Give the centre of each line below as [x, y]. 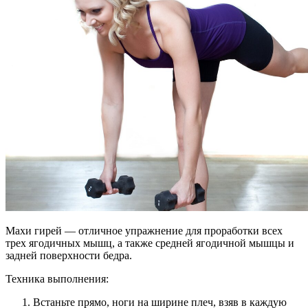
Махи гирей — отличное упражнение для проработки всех [144, 231]
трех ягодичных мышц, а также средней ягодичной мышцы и [150, 243]
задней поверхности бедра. [69, 256]
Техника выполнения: [57, 279]
